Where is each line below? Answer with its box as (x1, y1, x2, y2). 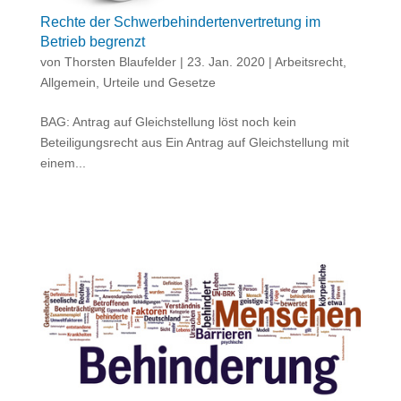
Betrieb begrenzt (39, 34, 145, 50)
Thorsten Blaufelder (64, 55, 176, 70)
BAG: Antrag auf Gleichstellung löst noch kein (39, 115, 296, 130)
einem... (39, 156, 86, 171)
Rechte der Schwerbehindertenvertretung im (39, 14, 320, 30)
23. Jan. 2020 (186, 55, 265, 70)
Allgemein (39, 75, 96, 90)
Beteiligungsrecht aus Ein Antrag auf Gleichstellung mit (39, 135, 349, 150)
